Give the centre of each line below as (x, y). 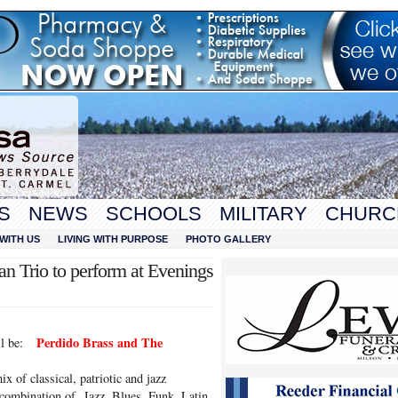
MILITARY (263, 214)
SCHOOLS (154, 214)
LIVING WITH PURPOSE (113, 239)
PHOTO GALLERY (228, 239)
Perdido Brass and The (99, 342)
